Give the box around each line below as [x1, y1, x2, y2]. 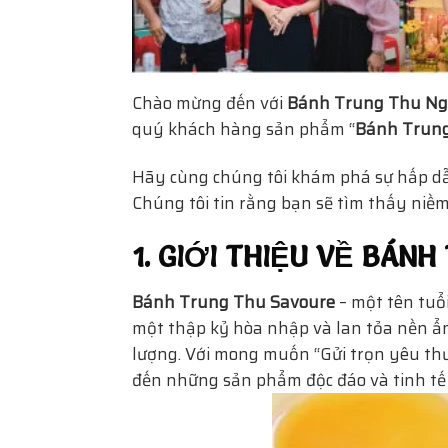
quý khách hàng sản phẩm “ [132, 116, 355, 143]
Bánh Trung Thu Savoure [132, 289, 335, 316]
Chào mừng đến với [132, 90, 287, 117]
